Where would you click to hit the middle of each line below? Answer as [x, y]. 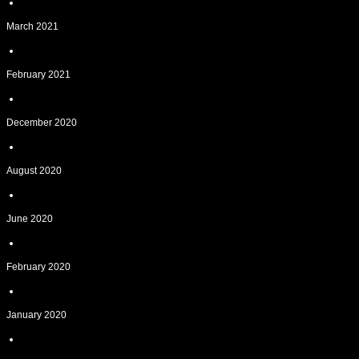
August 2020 [34, 171]
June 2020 [30, 219]
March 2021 [32, 26]
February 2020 [38, 267]
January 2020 [36, 315]
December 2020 [42, 123]
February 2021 [38, 75]
